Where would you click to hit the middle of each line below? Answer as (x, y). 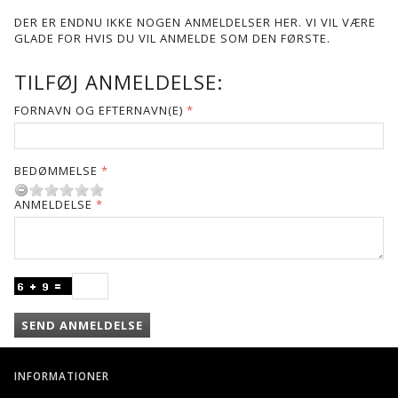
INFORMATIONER (62, 375)
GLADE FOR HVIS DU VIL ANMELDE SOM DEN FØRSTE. (172, 38)
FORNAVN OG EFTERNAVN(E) (99, 110)
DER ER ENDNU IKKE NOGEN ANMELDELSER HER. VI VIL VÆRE (195, 22)
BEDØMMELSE (56, 170)
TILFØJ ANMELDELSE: (119, 81)
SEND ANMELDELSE (82, 325)
